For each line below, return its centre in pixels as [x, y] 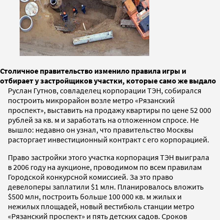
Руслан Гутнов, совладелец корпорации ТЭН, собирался [105, 90]
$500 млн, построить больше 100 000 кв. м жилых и [95, 196]
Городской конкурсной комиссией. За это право [91, 177]
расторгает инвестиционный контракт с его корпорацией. [109, 139]
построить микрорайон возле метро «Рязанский [91, 100]
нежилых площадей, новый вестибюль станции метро [101, 206]
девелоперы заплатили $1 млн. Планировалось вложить [106, 186]
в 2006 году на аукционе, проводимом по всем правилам [105, 167]
